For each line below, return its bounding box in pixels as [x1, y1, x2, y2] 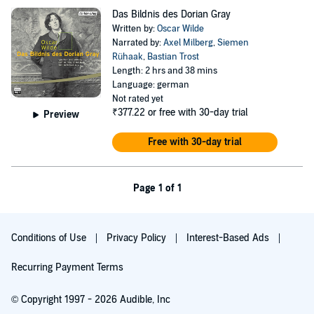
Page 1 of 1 [132, 182, 182, 194]
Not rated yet [111, 93, 163, 104]
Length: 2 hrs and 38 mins [111, 65, 217, 76]
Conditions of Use [11, 232, 89, 244]
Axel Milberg [163, 37, 213, 48]
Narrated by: [111, 37, 163, 48]
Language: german [111, 79, 189, 90]
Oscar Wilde [156, 23, 204, 34]
